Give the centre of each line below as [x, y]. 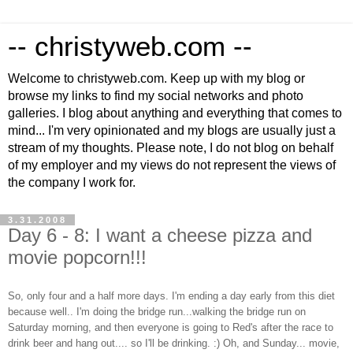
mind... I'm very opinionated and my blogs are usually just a [172, 130]
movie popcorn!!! [77, 257]
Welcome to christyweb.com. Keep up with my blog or [156, 78]
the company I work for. [72, 182]
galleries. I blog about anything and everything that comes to [175, 113]
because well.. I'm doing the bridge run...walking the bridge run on [157, 311]
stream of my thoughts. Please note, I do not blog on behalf [171, 148]
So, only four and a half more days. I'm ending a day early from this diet [171, 295]
